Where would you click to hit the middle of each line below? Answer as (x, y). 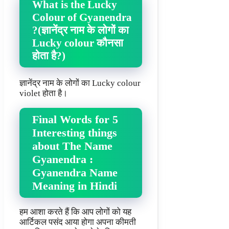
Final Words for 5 (75, 120)
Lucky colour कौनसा (78, 43)
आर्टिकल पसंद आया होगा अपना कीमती (78, 222)
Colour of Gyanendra (82, 17)
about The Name (72, 146)
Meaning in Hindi (75, 186)
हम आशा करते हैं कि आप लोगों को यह (75, 212)
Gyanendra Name (75, 173)
